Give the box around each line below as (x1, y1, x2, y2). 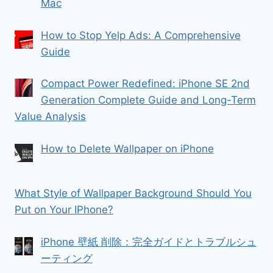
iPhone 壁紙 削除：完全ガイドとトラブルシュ (40, 235, 257, 248)
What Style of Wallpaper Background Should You (15, 187, 252, 200)
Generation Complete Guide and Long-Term (40, 94, 256, 107)
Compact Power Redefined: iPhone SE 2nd (40, 77, 250, 90)
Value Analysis (15, 110, 86, 123)
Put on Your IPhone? (15, 204, 113, 216)
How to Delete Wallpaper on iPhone (40, 142, 214, 155)
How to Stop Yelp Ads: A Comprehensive (40, 29, 241, 41)
